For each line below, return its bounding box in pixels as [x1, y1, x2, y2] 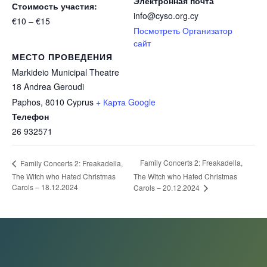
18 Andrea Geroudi [12, 80, 84, 92]
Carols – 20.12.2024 [133, 182, 201, 193]
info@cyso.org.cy [133, 10, 198, 21]
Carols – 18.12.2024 [12, 182, 78, 193]
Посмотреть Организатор [133, 24, 232, 36]
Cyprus [67, 96, 94, 108]
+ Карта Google [96, 96, 156, 108]
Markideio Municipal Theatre [12, 66, 119, 78]
